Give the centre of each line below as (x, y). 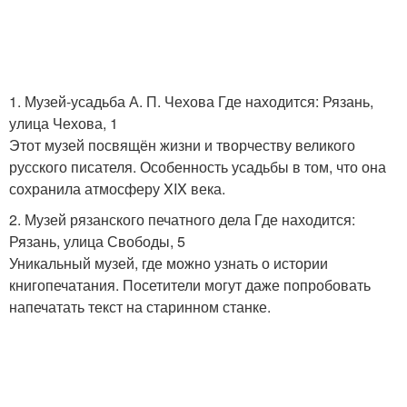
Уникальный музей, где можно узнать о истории (169, 263)
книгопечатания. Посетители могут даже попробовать (190, 285)
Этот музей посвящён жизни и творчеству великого (182, 145)
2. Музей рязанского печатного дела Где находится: (182, 219)
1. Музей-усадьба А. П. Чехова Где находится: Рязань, (191, 101)
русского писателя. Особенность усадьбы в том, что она (198, 167)
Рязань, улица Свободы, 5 (97, 241)
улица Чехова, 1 (64, 123)
